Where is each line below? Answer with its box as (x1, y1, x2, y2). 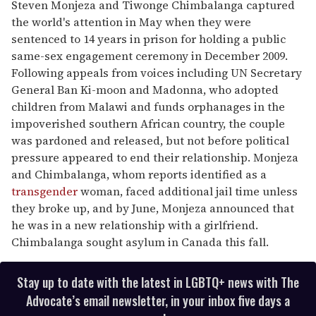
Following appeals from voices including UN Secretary (11, 65, 302, 81)
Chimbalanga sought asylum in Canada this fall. (11, 234, 269, 250)
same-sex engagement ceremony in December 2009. (11, 48, 288, 64)
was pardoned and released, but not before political (11, 133, 289, 149)
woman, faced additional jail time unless (78, 183, 298, 200)
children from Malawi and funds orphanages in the (11, 99, 285, 115)
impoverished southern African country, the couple (11, 116, 285, 132)
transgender (11, 183, 78, 200)
